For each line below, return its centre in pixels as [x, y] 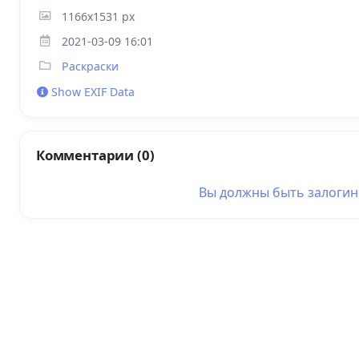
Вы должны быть [253, 192]
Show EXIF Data [91, 91]
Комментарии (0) [95, 155]
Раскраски [90, 66]
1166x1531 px [98, 16]
